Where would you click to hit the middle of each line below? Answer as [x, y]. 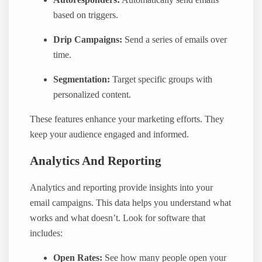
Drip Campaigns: [88, 39]
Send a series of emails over [175, 39]
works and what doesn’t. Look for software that [118, 218]
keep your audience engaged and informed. [110, 134]
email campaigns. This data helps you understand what [131, 203]
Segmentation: [82, 79]
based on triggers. [86, 15]
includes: [46, 233]
